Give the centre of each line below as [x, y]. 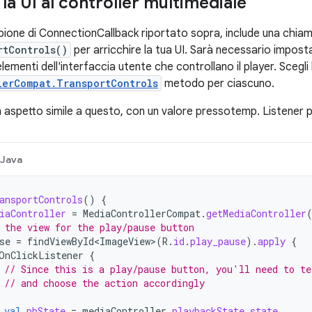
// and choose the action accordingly [104, 283]
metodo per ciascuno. [218, 84]
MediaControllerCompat [142, 213]
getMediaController [256, 213]
